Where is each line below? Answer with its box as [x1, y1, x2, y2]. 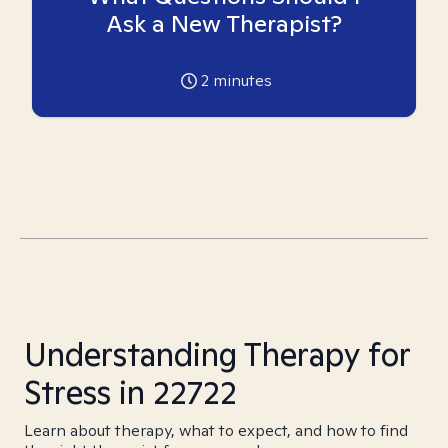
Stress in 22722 [24, 371, 237, 413]
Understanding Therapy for [24, 333, 410, 375]
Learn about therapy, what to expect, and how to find [24, 420, 408, 441]
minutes [208, 70, 272, 91]
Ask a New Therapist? [106, 8, 342, 39]
